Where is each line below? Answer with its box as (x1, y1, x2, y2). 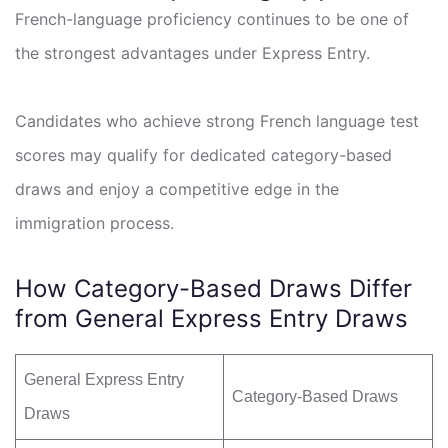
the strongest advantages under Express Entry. (15, 42, 370, 63)
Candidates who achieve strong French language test (15, 110, 419, 131)
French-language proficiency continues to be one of (15, 8, 409, 29)
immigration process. (15, 212, 174, 233)
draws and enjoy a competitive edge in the (15, 178, 339, 199)
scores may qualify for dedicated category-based (15, 144, 392, 165)
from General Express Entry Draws (15, 303, 408, 333)
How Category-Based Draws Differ (15, 273, 412, 303)
